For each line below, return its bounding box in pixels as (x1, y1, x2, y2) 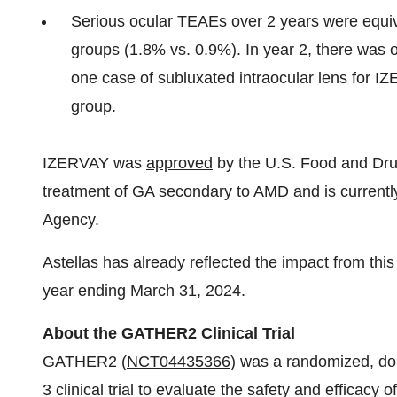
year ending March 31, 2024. (43, 282, 245, 300)
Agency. (43, 211, 99, 229)
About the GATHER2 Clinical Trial (43, 324, 295, 342)
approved (146, 154, 213, 172)
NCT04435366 (127, 353, 230, 370)
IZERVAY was (43, 154, 146, 172)
